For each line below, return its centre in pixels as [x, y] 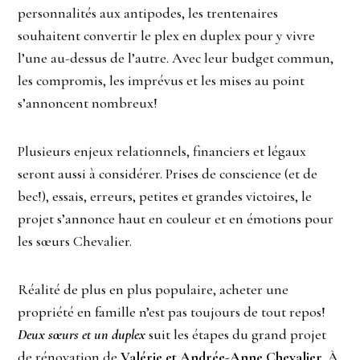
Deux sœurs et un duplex [82, 335]
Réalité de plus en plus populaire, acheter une [153, 290]
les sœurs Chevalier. [75, 241]
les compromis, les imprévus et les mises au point [162, 81]
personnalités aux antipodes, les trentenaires [148, 13]
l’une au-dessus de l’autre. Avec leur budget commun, [176, 58]
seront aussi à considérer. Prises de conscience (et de [168, 174]
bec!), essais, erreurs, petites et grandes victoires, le [165, 196]
